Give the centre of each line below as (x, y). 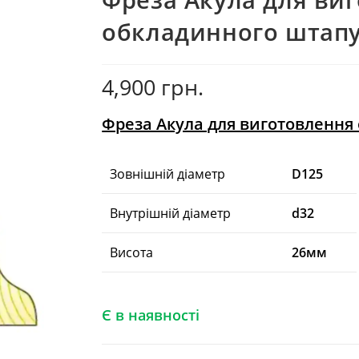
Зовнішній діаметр (168, 174)
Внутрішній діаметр (171, 213)
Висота (132, 252)
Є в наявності (151, 315)
